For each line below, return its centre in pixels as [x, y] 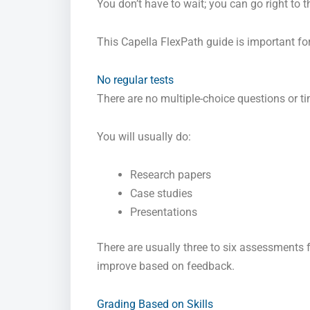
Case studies [161, 194]
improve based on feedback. [166, 266]
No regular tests [135, 80]
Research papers [171, 175]
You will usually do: [144, 137]
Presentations [164, 212]
